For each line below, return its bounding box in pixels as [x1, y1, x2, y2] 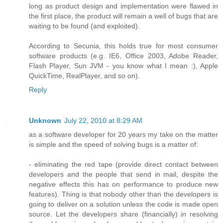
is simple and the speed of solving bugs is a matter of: [29, 140, 198, 148]
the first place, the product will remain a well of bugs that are [29, 11, 218, 20]
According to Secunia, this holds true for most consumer [29, 41, 218, 50]
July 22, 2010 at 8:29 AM [64, 116, 142, 124]
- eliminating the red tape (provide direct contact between [29, 160, 218, 168]
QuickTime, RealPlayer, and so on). [29, 71, 140, 80]
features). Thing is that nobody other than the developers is [29, 190, 218, 198]
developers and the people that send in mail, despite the [29, 170, 218, 178]
